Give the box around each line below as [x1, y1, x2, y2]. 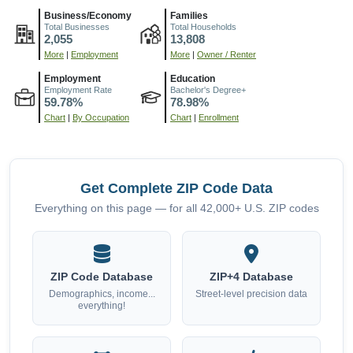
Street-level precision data [195, 288, 307, 300]
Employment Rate [44, 85, 112, 95]
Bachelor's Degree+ [170, 85, 246, 95]
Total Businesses [44, 22, 110, 32]
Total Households [170, 22, 236, 32]
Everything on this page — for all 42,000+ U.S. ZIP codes [34, 203, 319, 215]
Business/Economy [44, 10, 132, 22]
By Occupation [72, 113, 129, 123]
